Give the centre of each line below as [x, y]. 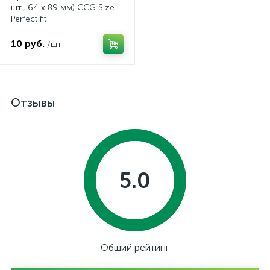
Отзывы [33, 102]
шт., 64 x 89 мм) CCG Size [63, 8]
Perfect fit [29, 19]
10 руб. [28, 44]
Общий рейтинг [135, 247]
